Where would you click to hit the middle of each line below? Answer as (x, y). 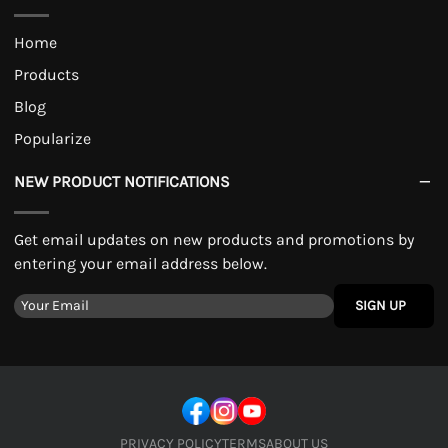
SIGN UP (380, 305)
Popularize (52, 138)
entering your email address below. (140, 263)
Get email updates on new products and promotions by (214, 239)
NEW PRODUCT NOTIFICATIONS (122, 181)
